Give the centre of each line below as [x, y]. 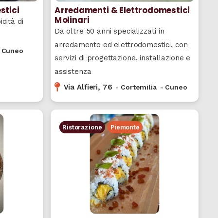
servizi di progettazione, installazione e [122, 58]
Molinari [72, 20]
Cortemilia [139, 87]
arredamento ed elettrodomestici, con [121, 45]
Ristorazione [82, 127]
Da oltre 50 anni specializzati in [109, 31]
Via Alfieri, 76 [88, 87]
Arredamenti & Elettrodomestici [122, 10]
